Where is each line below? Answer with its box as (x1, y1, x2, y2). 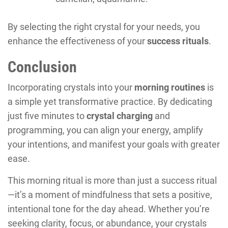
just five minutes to (8, 110, 87, 121)
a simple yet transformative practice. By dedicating (8, 96, 212, 107)
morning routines (134, 81, 205, 93)
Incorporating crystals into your (8, 81, 134, 93)
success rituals (147, 35, 209, 46)
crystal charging (87, 110, 153, 121)
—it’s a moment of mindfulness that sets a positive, (8, 189, 212, 200)
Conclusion (8, 58, 77, 76)
